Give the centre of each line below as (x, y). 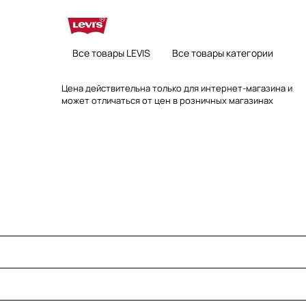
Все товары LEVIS (111, 53)
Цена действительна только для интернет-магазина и (177, 88)
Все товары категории (223, 53)
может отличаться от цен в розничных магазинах (167, 100)
